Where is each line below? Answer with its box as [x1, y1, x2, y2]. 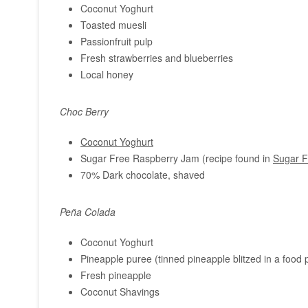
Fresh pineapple [80, 268, 151, 282]
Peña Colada [60, 205, 115, 219]
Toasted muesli [80, 18, 146, 32]
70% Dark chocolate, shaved [80, 168, 205, 181]
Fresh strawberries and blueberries [80, 51, 233, 65]
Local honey [80, 67, 133, 81]
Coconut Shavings [80, 285, 159, 298]
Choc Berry [60, 104, 109, 118]
